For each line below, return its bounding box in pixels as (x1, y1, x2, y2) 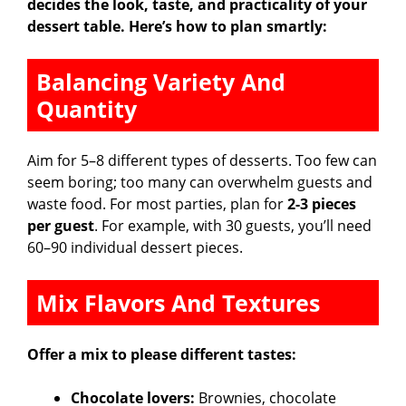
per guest (27, 215, 94, 236)
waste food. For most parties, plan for (27, 193, 287, 214)
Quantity (36, 92, 137, 124)
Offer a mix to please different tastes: (27, 343, 296, 364)
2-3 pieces (287, 193, 356, 214)
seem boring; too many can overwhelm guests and (27, 171, 372, 192)
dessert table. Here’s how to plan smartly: (27, 15, 327, 36)
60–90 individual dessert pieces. (27, 237, 243, 257)
